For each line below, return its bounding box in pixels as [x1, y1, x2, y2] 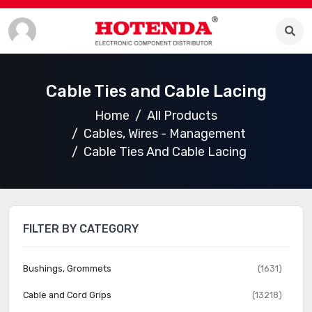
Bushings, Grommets [23, 263, 111, 274]
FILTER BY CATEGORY [23, 222, 139, 235]
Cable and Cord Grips [23, 290, 111, 300]
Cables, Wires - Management [84, 126, 246, 141]
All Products [147, 108, 217, 123]
